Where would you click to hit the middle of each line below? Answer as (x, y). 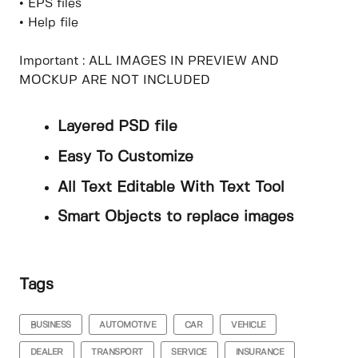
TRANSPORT (117, 352)
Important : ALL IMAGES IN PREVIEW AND (149, 62)
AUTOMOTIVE (128, 325)
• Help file (49, 23)
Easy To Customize (125, 157)
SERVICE (189, 352)
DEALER (46, 352)
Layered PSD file (117, 127)
